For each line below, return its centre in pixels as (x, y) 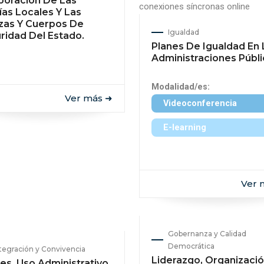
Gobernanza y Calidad (207, 234)
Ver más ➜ (89, 98)
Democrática (191, 246)
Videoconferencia (200, 103)
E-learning (185, 128)
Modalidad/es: (181, 87)
